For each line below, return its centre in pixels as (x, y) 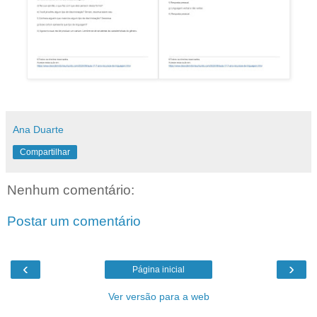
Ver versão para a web (158, 296)
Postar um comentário (74, 221)
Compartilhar (45, 152)
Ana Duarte (38, 129)
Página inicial (158, 269)
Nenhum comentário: (71, 190)
